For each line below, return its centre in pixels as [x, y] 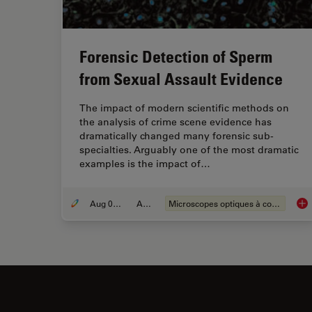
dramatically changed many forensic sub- [177, 135]
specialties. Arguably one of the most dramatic [189, 149]
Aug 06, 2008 [117, 203]
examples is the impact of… [145, 163]
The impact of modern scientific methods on [184, 108]
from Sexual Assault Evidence [181, 78]
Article [147, 203]
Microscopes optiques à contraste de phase [276, 203]
